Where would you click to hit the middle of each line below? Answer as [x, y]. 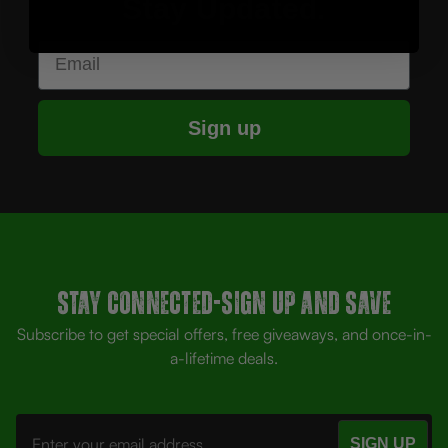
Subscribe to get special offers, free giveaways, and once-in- [224, 334]
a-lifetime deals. [224, 358]
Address [45, 430]
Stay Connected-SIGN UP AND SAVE [224, 304]
